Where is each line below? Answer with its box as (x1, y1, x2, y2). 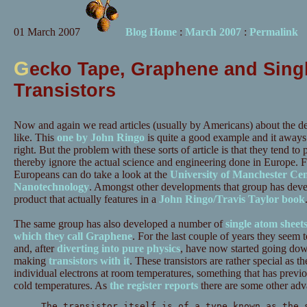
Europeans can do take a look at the (13, 169, 170, 181)
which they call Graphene (13, 230, 132, 243)
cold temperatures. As (13, 280, 110, 292)
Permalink (249, 26, 298, 38)
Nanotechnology (13, 181, 89, 193)
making (13, 255, 49, 267)
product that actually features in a (13, 193, 159, 206)
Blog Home (125, 26, 177, 38)
